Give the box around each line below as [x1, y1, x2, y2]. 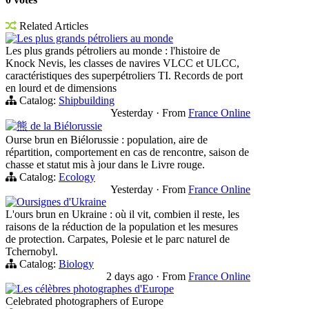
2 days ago [106, 270, 156, 282]
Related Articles [17, 19, 88, 32]
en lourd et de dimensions [6, 81, 117, 94]
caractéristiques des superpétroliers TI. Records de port [6, 69, 243, 81]
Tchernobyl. [6, 245, 58, 257]
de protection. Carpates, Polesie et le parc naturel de [6, 232, 230, 245]
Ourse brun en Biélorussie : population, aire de [6, 133, 208, 146]
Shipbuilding [59, 94, 114, 106]
